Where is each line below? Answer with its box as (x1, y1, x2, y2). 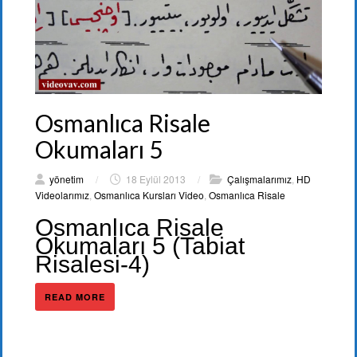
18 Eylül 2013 (124, 171, 188, 186)
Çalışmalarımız (227, 171, 292, 186)
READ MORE (45, 290, 105, 303)
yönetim (49, 171, 84, 186)
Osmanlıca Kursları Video (94, 187, 204, 202)
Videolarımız (35, 187, 89, 202)
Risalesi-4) (35, 250, 150, 277)
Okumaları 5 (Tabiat (35, 232, 245, 259)
